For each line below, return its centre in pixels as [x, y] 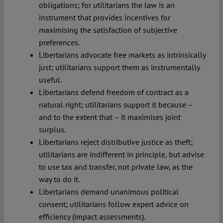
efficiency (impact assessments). [92, 216]
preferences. [59, 42]
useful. [50, 79]
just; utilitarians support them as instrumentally [119, 67]
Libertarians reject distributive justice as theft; [115, 142]
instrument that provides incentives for [104, 17]
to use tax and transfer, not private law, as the [115, 167]
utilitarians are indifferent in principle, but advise [121, 154]
